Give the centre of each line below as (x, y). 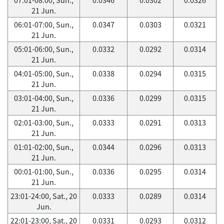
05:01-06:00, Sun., (44, 49)
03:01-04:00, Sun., (44, 98)
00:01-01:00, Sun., (44, 171)
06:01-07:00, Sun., (44, 24)
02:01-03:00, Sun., (44, 122)
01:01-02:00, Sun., (44, 147)
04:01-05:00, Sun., (44, 73)
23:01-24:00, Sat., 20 (44, 196)
